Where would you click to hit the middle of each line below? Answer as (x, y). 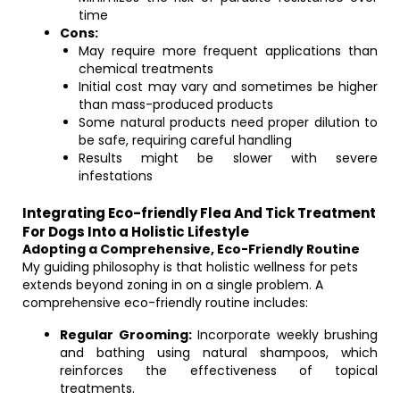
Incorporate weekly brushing (284, 335)
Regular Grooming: (126, 335)
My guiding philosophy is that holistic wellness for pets (190, 267)
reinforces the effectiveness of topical (219, 371)
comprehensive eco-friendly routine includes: (165, 303)
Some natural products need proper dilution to (228, 122)
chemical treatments (146, 69)
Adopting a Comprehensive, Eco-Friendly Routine (191, 249)
